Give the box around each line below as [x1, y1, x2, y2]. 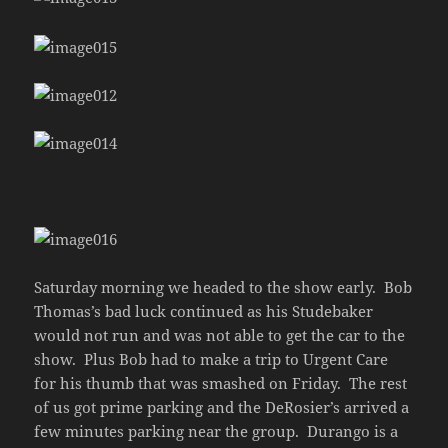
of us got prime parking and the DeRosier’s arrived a [34, 397, 410, 418]
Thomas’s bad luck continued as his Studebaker [34, 301, 374, 322]
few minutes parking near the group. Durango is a [34, 421, 399, 442]
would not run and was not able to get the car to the [34, 325, 406, 346]
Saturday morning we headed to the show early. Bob [34, 277, 413, 298]
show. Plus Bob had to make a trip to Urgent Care [34, 349, 389, 370]
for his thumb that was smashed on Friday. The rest [34, 373, 408, 394]
